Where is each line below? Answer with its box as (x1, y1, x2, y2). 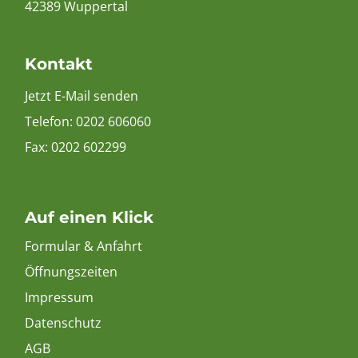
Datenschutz (25, 313, 101, 332)
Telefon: (25, 112, 76, 130)
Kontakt (25, 54, 93, 74)
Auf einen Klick (25, 207, 153, 227)
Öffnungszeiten (25, 262, 117, 280)
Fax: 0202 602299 (25, 137, 126, 156)
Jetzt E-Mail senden (25, 86, 138, 105)
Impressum (25, 288, 93, 306)
